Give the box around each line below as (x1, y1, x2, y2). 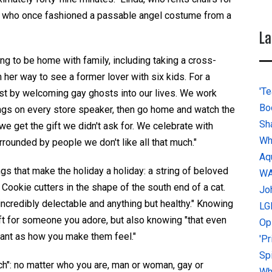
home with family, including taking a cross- (35, 55, 216, 67)
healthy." (158, 198, 194, 210)
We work (177, 87, 217, 100)
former (76, 71, 107, 83)
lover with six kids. (107, 71, 189, 83)
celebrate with (151, 120, 213, 132)
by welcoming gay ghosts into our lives (10, 87, 175, 100)
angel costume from (137, 10, 226, 22)
